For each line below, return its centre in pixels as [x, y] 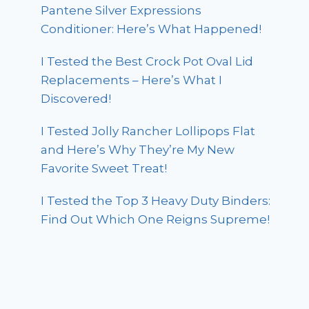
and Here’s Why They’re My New [138, 150]
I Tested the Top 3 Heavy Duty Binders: [156, 201]
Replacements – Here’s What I [132, 80]
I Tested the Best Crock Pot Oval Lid [147, 62]
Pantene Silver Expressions [121, 11]
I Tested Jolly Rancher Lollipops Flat [148, 131]
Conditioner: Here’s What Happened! [151, 29]
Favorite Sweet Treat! [104, 169]
